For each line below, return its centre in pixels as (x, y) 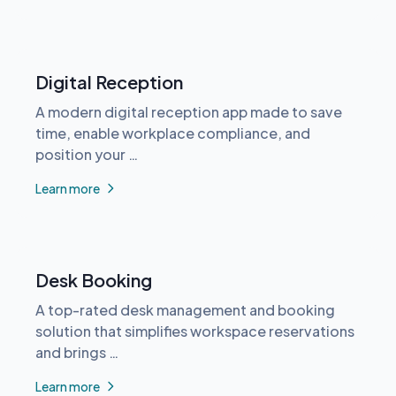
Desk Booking (94, 279)
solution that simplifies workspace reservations (195, 331)
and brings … (77, 352)
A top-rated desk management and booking (185, 309)
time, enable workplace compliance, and (173, 133)
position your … (87, 154)
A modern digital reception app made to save (189, 111)
